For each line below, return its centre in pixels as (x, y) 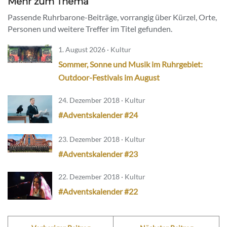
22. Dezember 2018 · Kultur (102, 176)
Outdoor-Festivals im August (109, 78)
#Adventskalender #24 (98, 115)
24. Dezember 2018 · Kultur (102, 100)
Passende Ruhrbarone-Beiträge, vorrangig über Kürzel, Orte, (112, 17)
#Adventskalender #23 (98, 154)
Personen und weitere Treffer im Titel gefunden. (90, 29)
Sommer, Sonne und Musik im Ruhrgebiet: (130, 64)
